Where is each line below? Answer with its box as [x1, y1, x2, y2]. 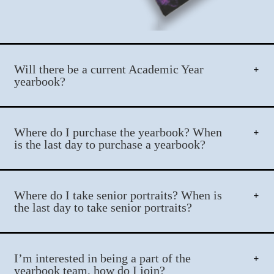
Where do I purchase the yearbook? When [14, 125, 223, 139]
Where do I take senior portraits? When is [14, 188, 223, 202]
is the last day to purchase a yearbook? [14, 137, 206, 151]
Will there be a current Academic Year [14, 62, 204, 76]
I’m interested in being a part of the [14, 251, 191, 265]
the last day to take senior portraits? [14, 200, 193, 214]
